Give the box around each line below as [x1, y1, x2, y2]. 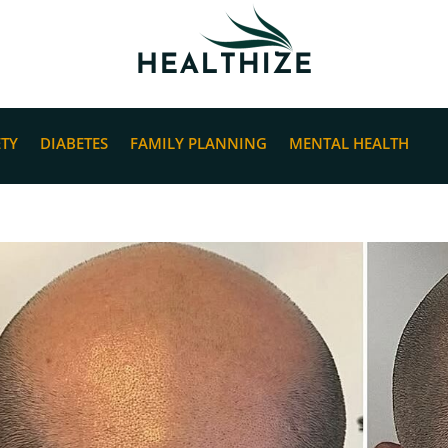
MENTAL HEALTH [289, 133, 410, 153]
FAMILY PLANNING [130, 133, 268, 153]
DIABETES [40, 133, 109, 153]
